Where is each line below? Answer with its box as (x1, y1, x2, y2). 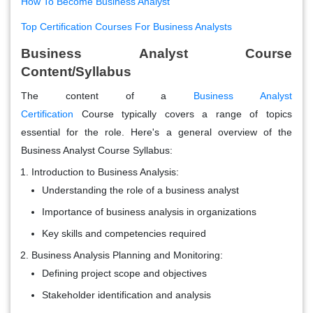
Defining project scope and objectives (42, 267, 207, 279)
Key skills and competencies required (42, 227, 206, 239)
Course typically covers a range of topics (73, 108, 292, 119)
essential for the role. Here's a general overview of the (21, 126, 292, 138)
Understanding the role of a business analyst (42, 184, 239, 196)
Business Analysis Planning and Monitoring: (31, 249, 223, 261)
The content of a (21, 89, 194, 101)
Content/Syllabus (21, 64, 131, 79)
